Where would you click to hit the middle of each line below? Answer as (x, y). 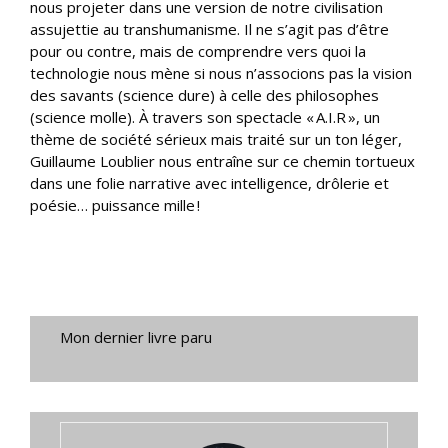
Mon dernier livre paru (136, 337)
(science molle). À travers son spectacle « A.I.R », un (205, 117)
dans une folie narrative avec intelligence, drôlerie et (209, 183)
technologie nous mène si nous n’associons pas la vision (221, 73)
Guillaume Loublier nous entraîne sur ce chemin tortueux (222, 161)
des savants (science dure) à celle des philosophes (204, 95)
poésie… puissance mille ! (115, 205)
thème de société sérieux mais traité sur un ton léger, (216, 139)
